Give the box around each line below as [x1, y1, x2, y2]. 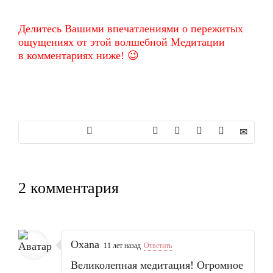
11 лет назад [104, 241, 141, 250]
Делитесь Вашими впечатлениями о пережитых [18, 23, 243, 35]
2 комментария [18, 179, 119, 197]
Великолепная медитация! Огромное [71, 259, 243, 271]
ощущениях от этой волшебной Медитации [18, 36, 225, 48]
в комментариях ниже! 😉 [18, 49, 139, 62]
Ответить [144, 241, 172, 250]
